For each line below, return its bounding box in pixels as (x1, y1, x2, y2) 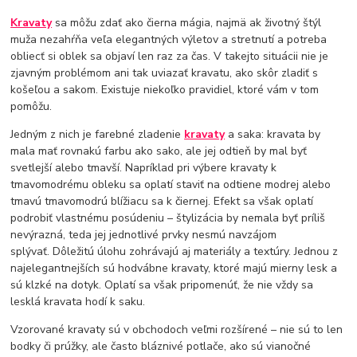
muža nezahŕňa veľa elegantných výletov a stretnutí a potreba (10, 31, 328, 47)
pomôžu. (10, 98, 53, 114)
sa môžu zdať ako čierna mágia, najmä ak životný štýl (52, 14, 322, 30)
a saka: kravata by (225, 126, 321, 142)
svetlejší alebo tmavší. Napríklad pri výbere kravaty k (10, 159, 277, 175)
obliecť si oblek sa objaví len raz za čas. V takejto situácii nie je (10, 48, 329, 64)
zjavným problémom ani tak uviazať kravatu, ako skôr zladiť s (10, 65, 319, 80)
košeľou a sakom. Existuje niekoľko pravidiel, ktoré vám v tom (10, 81, 320, 97)
